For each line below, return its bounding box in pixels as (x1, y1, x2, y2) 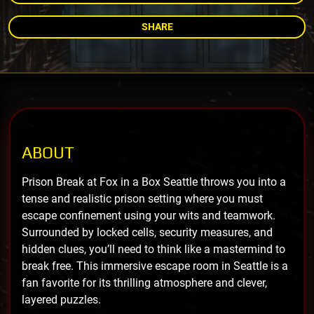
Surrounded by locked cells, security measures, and (22, 225, 273, 239)
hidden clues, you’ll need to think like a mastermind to (22, 242, 285, 256)
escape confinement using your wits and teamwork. (22, 208, 275, 222)
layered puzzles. (22, 292, 101, 306)
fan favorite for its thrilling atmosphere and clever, (22, 275, 267, 289)
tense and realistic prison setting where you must (22, 191, 263, 205)
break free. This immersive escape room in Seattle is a (22, 259, 288, 273)
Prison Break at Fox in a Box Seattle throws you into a (22, 175, 286, 189)
